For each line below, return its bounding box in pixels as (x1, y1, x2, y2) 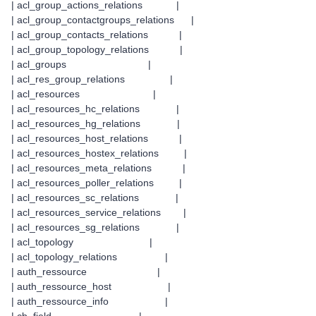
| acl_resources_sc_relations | (11, 192, 178, 203)
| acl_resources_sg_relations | (11, 221, 179, 233)
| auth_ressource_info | (11, 296, 168, 307)
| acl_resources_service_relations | (11, 207, 186, 218)
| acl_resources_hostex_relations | (11, 147, 187, 159)
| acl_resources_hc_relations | (11, 103, 179, 114)
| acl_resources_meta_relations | (11, 162, 186, 174)
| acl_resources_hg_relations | (11, 118, 180, 129)
